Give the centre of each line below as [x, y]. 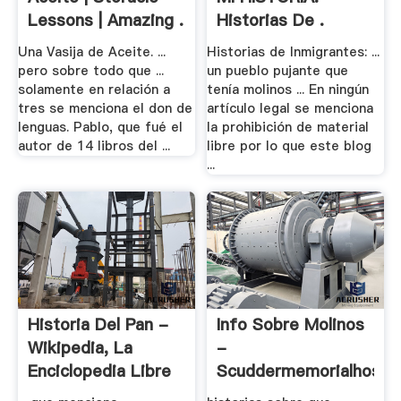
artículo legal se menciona [290, 108]
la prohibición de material [288, 127]
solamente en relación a [94, 89]
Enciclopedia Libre [99, 371]
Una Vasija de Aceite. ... [91, 51]
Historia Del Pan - [98, 325]
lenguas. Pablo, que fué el [100, 127]
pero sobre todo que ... [90, 70]
